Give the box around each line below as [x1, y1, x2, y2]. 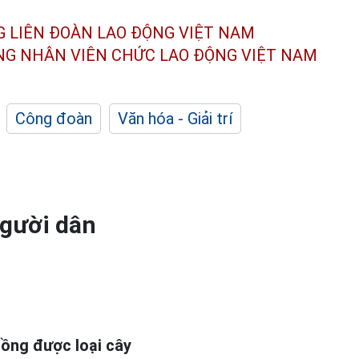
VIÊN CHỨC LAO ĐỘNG [71, 45, 237, 65]
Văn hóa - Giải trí [118, 109, 232, 128]
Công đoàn [15, 109, 92, 128]
